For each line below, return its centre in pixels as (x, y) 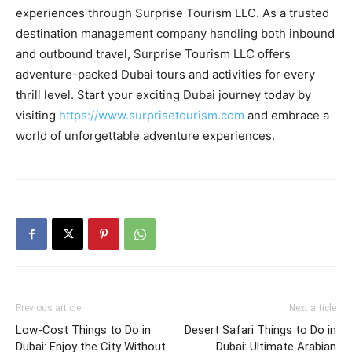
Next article (313, 308)
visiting (37, 115)
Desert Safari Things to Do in (260, 330)
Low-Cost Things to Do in (83, 330)
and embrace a (287, 115)
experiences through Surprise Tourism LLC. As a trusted (172, 13)
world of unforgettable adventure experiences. (145, 136)
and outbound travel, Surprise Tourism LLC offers (153, 54)
